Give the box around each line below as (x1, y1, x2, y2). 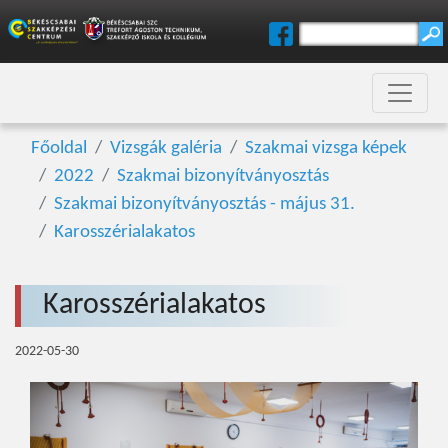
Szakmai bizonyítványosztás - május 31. (54, 195, 355, 214)
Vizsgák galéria (110, 139, 222, 158)
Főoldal (31, 139, 87, 158)
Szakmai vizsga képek (245, 139, 407, 158)
